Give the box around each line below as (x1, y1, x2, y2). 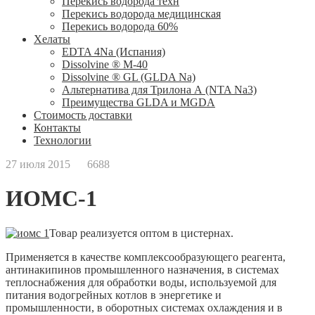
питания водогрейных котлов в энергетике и (6, 288, 221, 301)
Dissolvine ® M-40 (62, 58, 148, 70)
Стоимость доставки (34, 109, 132, 121)
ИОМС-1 (6, 186, 97, 212)
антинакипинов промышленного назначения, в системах (6, 263, 279, 276)
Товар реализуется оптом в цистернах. (49, 226, 233, 239)
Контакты (34, 122, 81, 134)
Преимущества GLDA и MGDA (62, 96, 215, 108)
